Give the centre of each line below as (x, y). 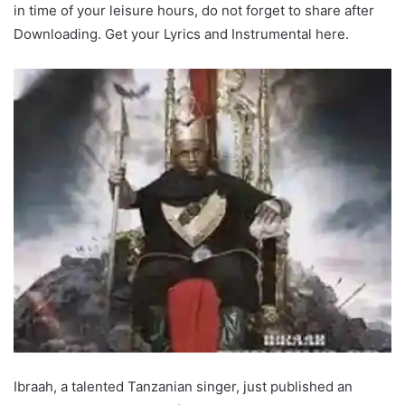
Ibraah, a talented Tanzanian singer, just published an (183, 386)
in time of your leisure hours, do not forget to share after (194, 10)
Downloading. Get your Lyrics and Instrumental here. (181, 34)
